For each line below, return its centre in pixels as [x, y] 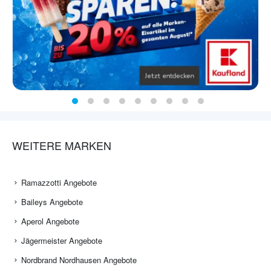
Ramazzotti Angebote [59, 183]
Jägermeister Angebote [62, 241]
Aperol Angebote [50, 221]
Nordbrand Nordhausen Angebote [79, 260]
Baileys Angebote [52, 202]
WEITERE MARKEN [62, 145]
